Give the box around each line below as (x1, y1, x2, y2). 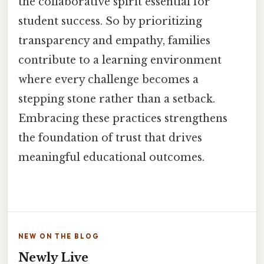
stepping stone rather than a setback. (18, 93, 215, 106)
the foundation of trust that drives (18, 131, 202, 145)
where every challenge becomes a (18, 73, 199, 87)
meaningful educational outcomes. (18, 151, 204, 164)
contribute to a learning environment (18, 54, 222, 67)
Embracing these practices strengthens (18, 112, 227, 126)
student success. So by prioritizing (18, 15, 202, 28)
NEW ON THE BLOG (18, 232, 100, 240)
